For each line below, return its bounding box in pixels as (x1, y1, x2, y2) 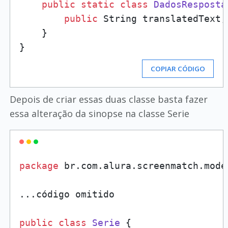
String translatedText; (97, 13, 226, 24)
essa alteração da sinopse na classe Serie (9, 107, 189, 120)
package (19, 160, 59, 171)
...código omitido (19, 189, 115, 199)
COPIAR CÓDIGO (151, 64, 206, 73)
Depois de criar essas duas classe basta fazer (9, 93, 208, 105)
